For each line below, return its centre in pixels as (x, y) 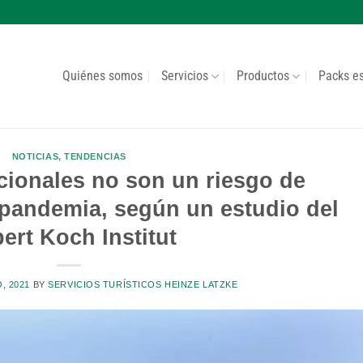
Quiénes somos (103, 76)
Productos (263, 76)
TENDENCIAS (95, 156)
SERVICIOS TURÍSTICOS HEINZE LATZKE (143, 284)
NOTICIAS (35, 156)
